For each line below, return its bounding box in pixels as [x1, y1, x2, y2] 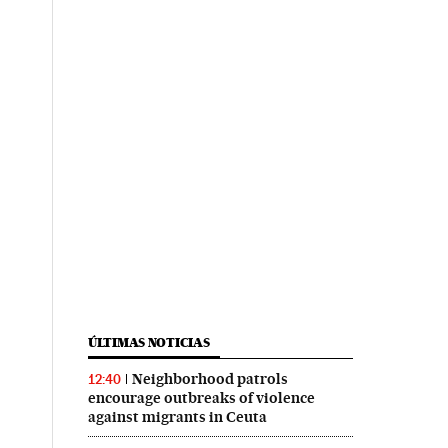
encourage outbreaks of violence [87, 388, 315, 407]
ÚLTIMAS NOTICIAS [87, 334, 210, 350]
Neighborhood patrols [131, 369, 288, 388]
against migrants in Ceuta [87, 407, 267, 426]
